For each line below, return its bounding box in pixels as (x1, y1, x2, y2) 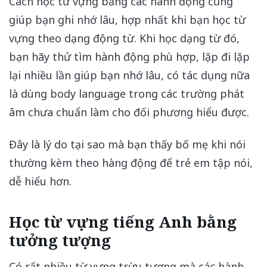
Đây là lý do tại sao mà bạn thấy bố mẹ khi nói (9, 137, 246, 152)
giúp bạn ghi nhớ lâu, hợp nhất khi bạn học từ (9, 13, 246, 27)
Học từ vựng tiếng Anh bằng (9, 211, 237, 233)
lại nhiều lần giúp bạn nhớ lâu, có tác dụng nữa (9, 68, 250, 83)
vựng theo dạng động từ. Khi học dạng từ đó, (9, 31, 240, 46)
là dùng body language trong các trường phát (9, 86, 244, 101)
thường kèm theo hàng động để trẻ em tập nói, (9, 156, 253, 170)
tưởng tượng (9, 229, 111, 252)
